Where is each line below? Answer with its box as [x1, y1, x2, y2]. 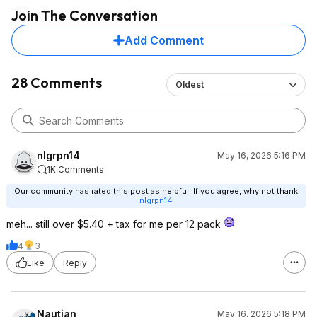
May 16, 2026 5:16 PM [217, 150, 306, 161]
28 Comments [11, 74, 102, 91]
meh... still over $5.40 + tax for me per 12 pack [6, 218, 224, 230]
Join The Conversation [11, 6, 158, 24]
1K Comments [47, 164, 104, 175]
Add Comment [125, 33, 204, 47]
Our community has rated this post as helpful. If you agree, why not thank [14, 186, 298, 196]
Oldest [175, 79, 204, 90]
